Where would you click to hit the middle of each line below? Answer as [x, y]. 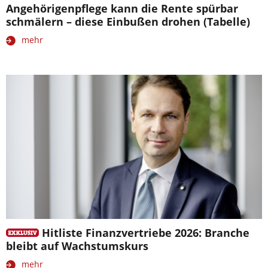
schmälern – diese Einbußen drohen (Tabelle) [128, 21]
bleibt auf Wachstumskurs [77, 246]
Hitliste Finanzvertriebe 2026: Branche [145, 232]
